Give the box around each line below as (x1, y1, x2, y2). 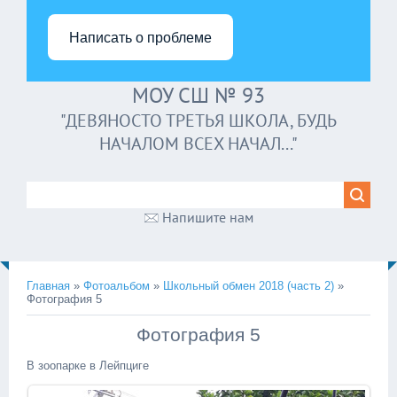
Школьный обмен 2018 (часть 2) (163, 279, 334, 292)
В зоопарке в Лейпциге (27, 359, 149, 372)
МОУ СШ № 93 (132, 82, 265, 109)
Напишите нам (161, 208, 253, 226)
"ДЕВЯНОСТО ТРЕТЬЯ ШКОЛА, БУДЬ (60, 109, 337, 132)
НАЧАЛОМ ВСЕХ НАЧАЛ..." (99, 132, 298, 155)
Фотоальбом (83, 279, 150, 292)
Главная (27, 279, 70, 292)
